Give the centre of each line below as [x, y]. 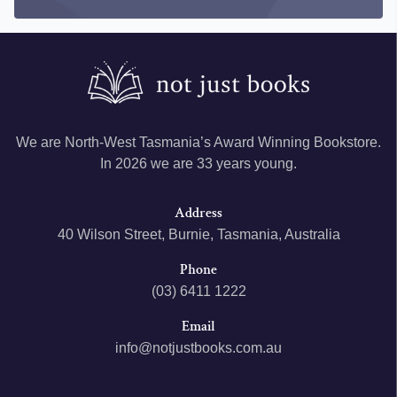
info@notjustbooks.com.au [198, 348]
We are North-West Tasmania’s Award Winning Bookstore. [198, 143]
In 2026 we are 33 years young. [198, 164]
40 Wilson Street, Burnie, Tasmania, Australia [198, 235]
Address [198, 214]
